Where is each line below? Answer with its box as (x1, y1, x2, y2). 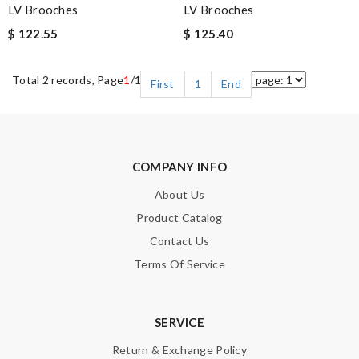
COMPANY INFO (131, 159, 228, 174)
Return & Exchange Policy (111, 343, 248, 357)
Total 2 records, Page (12, 73, 124, 87)
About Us (154, 188, 205, 201)
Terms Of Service (134, 257, 225, 271)
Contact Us (149, 234, 210, 248)
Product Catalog (136, 211, 223, 224)
